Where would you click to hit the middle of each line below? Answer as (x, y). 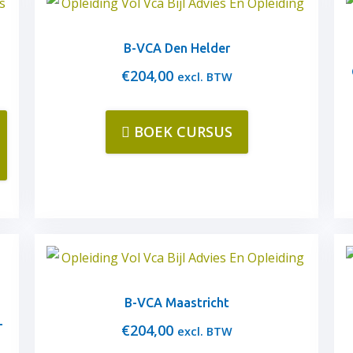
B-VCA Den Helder (176, 48)
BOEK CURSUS (183, 132)
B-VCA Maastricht (176, 303)
